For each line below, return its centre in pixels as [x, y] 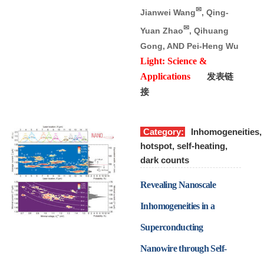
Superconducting [172, 227]
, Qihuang [209, 31]
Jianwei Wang [168, 13]
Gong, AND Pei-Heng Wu [189, 46]
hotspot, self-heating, [184, 146]
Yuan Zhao [162, 31]
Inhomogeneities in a [178, 206]
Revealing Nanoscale [178, 185]
